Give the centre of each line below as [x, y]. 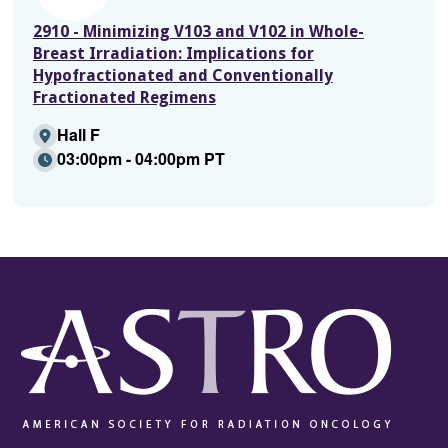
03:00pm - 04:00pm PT [140, 158]
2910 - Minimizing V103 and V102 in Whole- [198, 31]
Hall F [78, 134]
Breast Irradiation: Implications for [173, 53]
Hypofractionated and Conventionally [182, 75]
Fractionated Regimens [124, 97]
